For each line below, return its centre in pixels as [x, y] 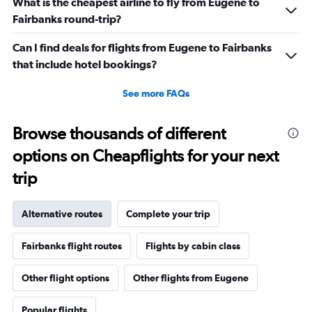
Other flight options [65, 278]
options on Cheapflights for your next [146, 155]
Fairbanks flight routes [72, 245]
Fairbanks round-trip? [67, 18]
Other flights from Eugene [191, 278]
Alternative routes [62, 213]
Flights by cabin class [193, 245]
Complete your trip [168, 213]
